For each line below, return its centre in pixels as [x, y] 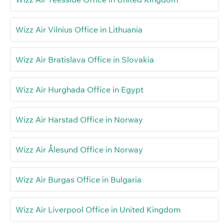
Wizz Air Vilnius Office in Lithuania [79, 30]
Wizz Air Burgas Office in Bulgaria [78, 180]
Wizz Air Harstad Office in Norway [79, 120]
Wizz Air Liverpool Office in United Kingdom [98, 210]
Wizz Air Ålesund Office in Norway [79, 150]
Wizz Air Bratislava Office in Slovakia [85, 60]
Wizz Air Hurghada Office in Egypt [79, 90]
